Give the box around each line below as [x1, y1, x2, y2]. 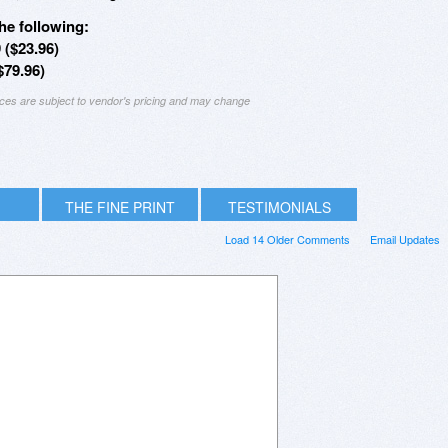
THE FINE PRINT [65, 197, 175, 218]
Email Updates [370, 231, 440, 248]
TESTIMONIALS [227, 197, 331, 218]
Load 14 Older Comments [225, 231, 350, 248]
